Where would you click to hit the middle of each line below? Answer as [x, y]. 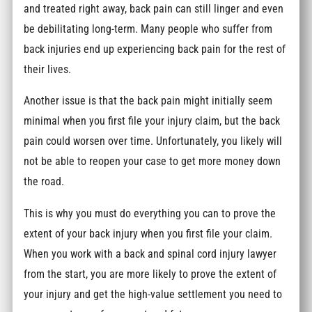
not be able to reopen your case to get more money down [153, 162]
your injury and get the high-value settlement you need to [153, 294]
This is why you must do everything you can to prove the [150, 213]
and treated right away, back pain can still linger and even [154, 8]
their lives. [48, 69]
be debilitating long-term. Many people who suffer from [148, 29]
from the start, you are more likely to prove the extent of [150, 274]
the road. [44, 182]
